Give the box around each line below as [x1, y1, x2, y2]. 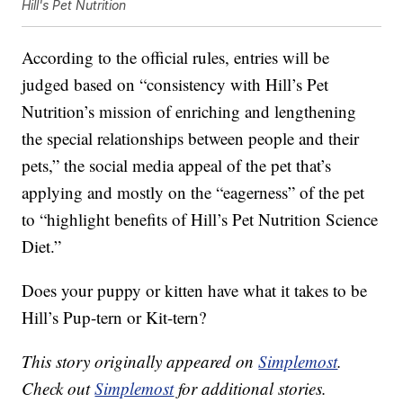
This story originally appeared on [22, 350, 259, 373]
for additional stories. [174, 377, 327, 400]
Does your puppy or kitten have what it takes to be [22, 279, 368, 302]
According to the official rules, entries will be [22, 46, 330, 69]
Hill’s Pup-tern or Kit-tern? [22, 306, 207, 329]
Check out [22, 377, 95, 400]
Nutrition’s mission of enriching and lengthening [22, 100, 357, 123]
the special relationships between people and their [22, 127, 360, 150]
